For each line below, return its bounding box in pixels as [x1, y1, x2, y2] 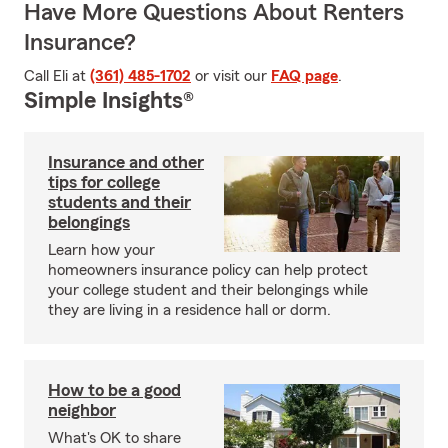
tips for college [48, 173, 160, 191]
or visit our [191, 68, 271, 84]
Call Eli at [24, 68, 90, 84]
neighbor [48, 401, 116, 419]
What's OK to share [48, 430, 181, 446]
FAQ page [271, 68, 338, 84]
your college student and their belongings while [48, 282, 368, 298]
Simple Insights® [24, 89, 194, 113]
